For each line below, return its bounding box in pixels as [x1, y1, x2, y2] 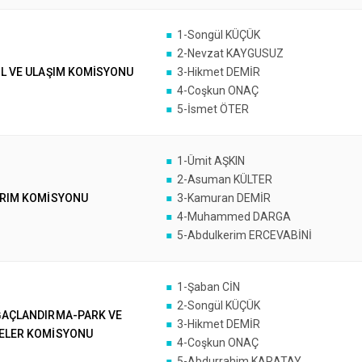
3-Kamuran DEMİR [176, 192, 271, 204]
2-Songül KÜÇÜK [176, 299, 260, 312]
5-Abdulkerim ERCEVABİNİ [176, 229, 313, 242]
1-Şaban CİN [176, 280, 240, 293]
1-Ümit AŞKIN [176, 154, 245, 167]
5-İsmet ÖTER [176, 103, 249, 116]
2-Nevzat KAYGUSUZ [176, 47, 284, 60]
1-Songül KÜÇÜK [176, 28, 260, 41]
